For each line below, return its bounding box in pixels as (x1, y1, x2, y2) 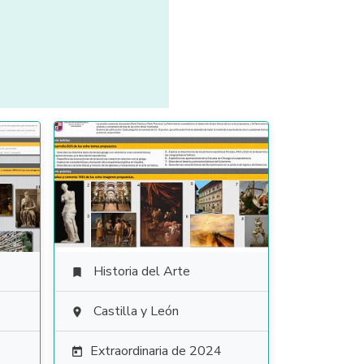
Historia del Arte (93, 262, 190, 280)
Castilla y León (93, 302, 179, 320)
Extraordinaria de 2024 (89, 342, 222, 360)
